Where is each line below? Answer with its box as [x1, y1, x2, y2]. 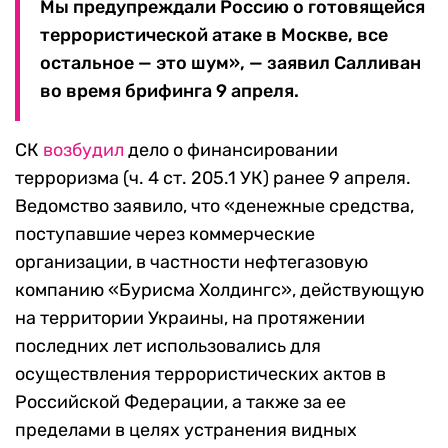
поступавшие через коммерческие [15, 223, 315, 246]
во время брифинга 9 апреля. [40, 80, 299, 103]
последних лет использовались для [15, 335, 321, 358]
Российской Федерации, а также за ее [15, 391, 346, 414]
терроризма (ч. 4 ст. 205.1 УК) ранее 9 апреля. [15, 167, 411, 190]
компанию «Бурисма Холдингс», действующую [15, 279, 424, 302]
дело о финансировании [124, 139, 338, 162]
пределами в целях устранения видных [15, 419, 357, 442]
